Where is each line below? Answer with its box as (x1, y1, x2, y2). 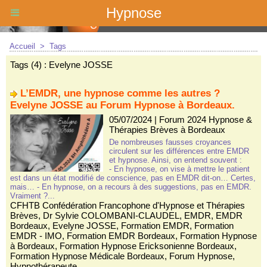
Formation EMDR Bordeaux (67, 231, 175, 241)
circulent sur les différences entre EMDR (108, 147, 249, 156)
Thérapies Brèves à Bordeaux (108, 125, 225, 135)
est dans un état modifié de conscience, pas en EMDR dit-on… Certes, (10, 173, 256, 182)
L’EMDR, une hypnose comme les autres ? (20, 88, 220, 99)
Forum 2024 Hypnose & (159, 114, 252, 125)
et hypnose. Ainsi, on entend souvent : (108, 156, 242, 164)
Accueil (10, 42, 35, 51)
